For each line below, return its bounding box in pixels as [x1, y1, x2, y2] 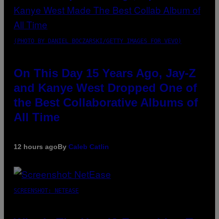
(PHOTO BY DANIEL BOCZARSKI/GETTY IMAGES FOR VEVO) [14, 37, 181, 44]
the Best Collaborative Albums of [14, 95, 198, 109]
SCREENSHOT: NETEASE [14, 187, 79, 194]
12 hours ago [14, 142, 58, 151]
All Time [14, 110, 60, 124]
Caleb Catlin [68, 142, 109, 151]
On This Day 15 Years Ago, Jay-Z [14, 66, 196, 80]
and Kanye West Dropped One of [14, 81, 197, 94]
